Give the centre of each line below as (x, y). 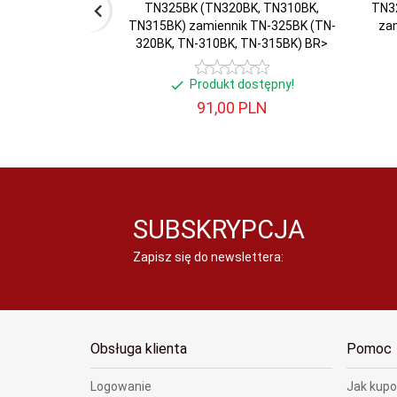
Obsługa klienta (139, 348)
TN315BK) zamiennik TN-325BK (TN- (232, 25)
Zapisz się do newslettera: (209, 257)
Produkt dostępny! (242, 85)
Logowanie (121, 386)
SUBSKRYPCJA (219, 229)
